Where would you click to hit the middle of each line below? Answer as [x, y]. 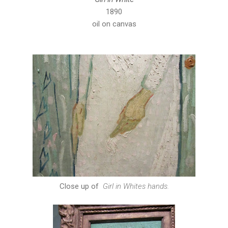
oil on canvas [114, 24]
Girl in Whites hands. [136, 186]
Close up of [81, 186]
